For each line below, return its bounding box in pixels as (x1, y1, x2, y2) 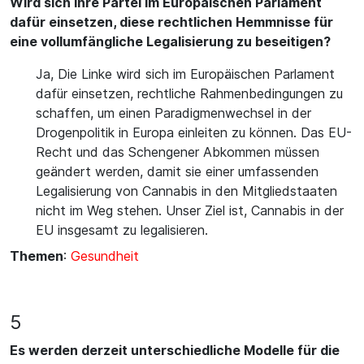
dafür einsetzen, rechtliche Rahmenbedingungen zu (36, 85, 343, 102)
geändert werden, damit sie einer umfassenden (36, 163, 318, 180)
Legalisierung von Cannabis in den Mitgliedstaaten (36, 183, 337, 199)
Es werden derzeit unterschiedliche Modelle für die (10, 342, 340, 358)
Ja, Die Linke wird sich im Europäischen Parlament (36, 66, 335, 82)
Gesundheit (71, 248, 139, 264)
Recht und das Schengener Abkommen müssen (36, 144, 319, 160)
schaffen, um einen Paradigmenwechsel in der (36, 105, 311, 121)
